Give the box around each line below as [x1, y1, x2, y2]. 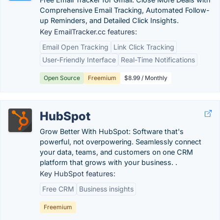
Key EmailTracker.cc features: [40, 27, 137, 36]
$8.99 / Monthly [124, 74, 167, 82]
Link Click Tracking [113, 42, 174, 51]
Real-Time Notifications [121, 55, 195, 64]
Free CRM [42, 184, 74, 193]
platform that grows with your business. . [40, 158, 177, 166]
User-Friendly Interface [42, 55, 116, 64]
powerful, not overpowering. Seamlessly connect [40, 137, 201, 146]
